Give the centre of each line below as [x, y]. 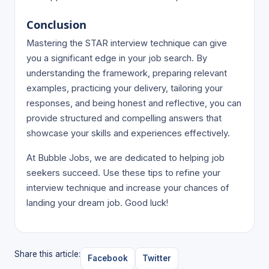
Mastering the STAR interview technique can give [127, 44]
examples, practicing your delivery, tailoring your [125, 89]
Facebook [107, 258]
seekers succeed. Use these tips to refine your [124, 173]
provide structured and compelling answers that [124, 119]
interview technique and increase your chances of [128, 188]
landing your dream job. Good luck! [98, 203]
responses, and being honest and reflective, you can [134, 104]
